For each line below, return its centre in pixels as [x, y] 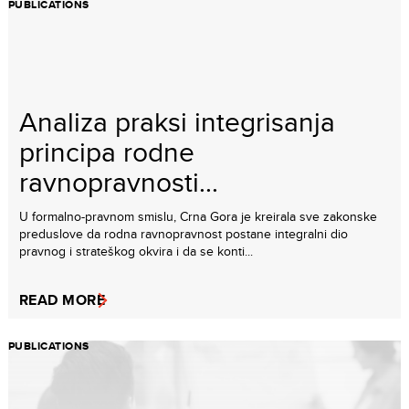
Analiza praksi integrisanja [177, 122]
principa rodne [107, 152]
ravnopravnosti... [119, 182]
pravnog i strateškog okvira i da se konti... [136, 252]
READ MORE [63, 300]
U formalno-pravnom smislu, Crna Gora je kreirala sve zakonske [198, 217]
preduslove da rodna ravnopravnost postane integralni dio [184, 234]
